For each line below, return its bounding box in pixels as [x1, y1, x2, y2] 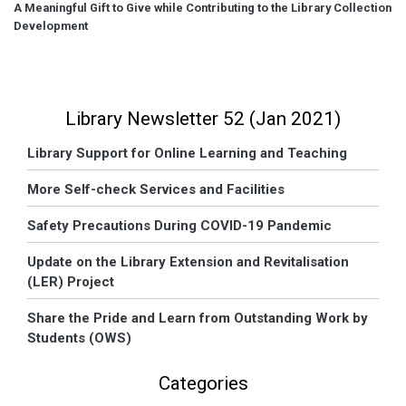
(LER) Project [27, 273, 114, 290]
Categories [158, 372, 248, 394]
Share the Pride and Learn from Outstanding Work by [27, 309, 368, 326]
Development [14, 18, 88, 33]
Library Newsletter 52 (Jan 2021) [65, 107, 341, 130]
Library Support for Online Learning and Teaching [27, 144, 347, 161]
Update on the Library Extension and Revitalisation [27, 253, 349, 270]
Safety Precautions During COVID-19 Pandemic [27, 217, 332, 234]
